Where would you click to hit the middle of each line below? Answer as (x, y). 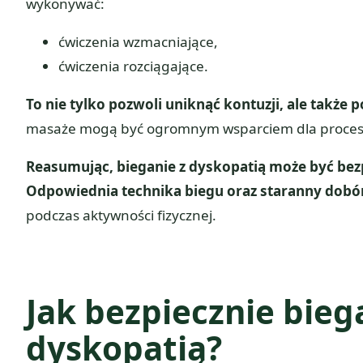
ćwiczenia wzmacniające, (138, 42)
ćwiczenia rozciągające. (133, 66)
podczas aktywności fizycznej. (121, 216)
